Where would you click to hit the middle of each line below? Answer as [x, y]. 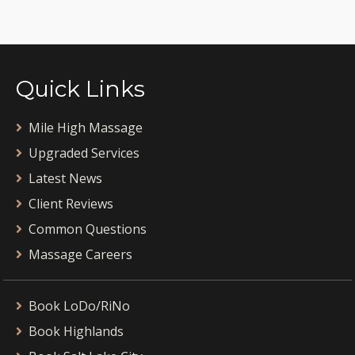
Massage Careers [80, 254]
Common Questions [88, 229]
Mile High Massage [86, 128]
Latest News [65, 178]
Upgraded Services [84, 153]
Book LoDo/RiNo [79, 306]
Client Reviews [71, 204]
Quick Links [80, 89]
